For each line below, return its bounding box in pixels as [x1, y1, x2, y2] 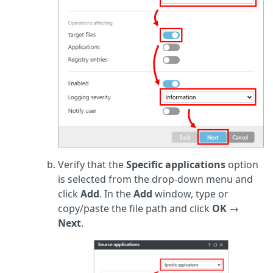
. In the [99, 187, 133, 201]
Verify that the [58, 158, 126, 172]
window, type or [152, 187, 229, 201]
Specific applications [126, 158, 225, 172]
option [225, 158, 258, 172]
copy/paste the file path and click [58, 202, 212, 216]
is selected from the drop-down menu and [58, 172, 253, 186]
